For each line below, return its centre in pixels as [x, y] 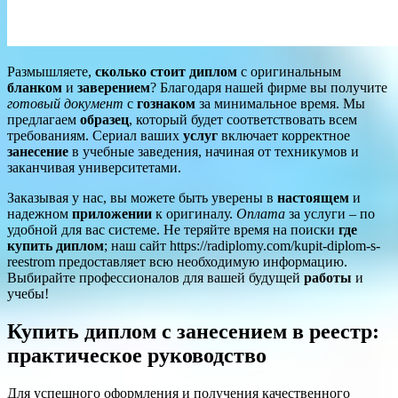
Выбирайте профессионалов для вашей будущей [155, 277]
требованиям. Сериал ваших [95, 135]
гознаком [166, 103]
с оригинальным [289, 71]
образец [104, 119]
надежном [40, 213]
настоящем [313, 197]
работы [328, 277]
